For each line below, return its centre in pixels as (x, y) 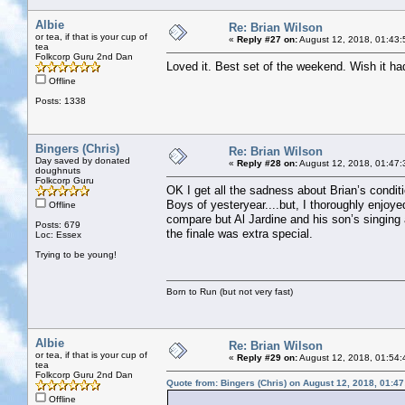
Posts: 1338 (61, 100)
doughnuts (58, 170)
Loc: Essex (58, 234)
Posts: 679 (58, 224)
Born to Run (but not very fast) (230, 291)
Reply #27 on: (267, 39)
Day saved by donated (83, 160)
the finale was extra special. (240, 233)
